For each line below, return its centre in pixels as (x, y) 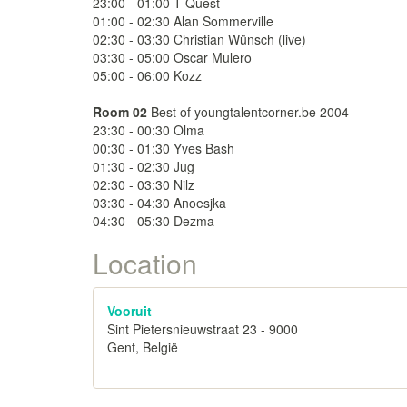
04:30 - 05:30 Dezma (154, 221)
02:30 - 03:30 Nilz (144, 184)
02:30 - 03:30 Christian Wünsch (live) (199, 39)
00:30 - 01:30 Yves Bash (164, 148)
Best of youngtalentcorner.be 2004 (248, 112)
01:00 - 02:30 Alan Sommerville (183, 21)
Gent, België (143, 347)
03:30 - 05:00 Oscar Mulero (172, 57)
